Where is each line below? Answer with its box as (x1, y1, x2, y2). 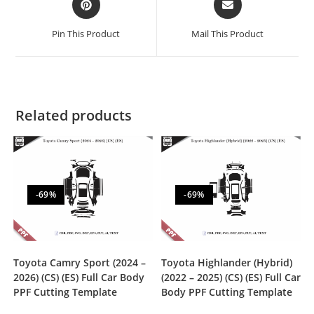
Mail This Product (191, 27, 264, 41)
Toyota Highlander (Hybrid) (161, 255, 293, 269)
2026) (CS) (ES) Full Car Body (13, 270, 144, 284)
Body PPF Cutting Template (161, 285, 293, 299)
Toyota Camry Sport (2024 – (13, 255, 146, 269)
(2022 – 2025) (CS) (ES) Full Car (161, 270, 301, 284)
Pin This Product (52, 27, 121, 41)
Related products (15, 106, 132, 125)
